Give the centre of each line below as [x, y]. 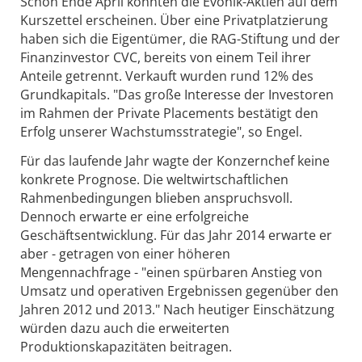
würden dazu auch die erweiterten [125, 328]
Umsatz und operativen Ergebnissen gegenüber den [179, 290]
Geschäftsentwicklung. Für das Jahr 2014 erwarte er [176, 235]
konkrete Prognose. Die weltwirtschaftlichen [154, 179]
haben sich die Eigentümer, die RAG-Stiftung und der [180, 38]
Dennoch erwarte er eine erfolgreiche [135, 216]
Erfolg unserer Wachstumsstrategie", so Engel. [161, 131]
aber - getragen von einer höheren [125, 253]
